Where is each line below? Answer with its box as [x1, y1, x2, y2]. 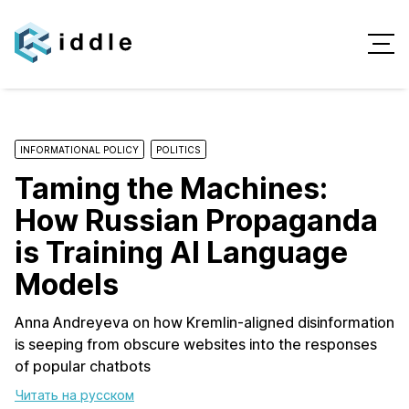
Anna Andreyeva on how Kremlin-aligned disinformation [15, 312, 394, 331]
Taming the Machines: [15, 170, 328, 206]
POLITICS [155, 143, 201, 155]
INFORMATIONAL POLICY [20, 143, 139, 155]
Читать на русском [15, 386, 134, 403]
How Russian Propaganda [15, 202, 378, 238]
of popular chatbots [15, 356, 151, 375]
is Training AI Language [15, 234, 348, 270]
